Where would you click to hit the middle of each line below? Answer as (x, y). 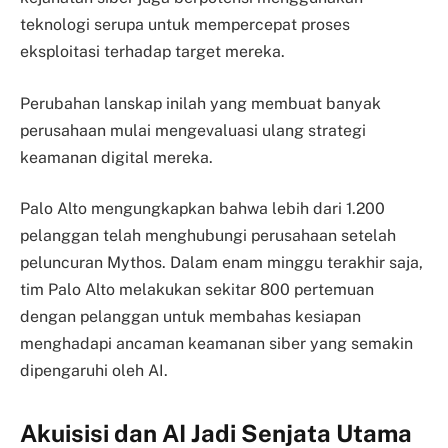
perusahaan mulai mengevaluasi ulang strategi (193, 130)
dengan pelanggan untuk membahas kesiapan (190, 317)
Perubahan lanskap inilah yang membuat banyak (200, 103)
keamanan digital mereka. (116, 157)
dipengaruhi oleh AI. (94, 371)
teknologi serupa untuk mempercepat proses (185, 24)
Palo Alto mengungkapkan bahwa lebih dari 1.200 (202, 209)
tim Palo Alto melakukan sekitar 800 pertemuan (197, 290)
